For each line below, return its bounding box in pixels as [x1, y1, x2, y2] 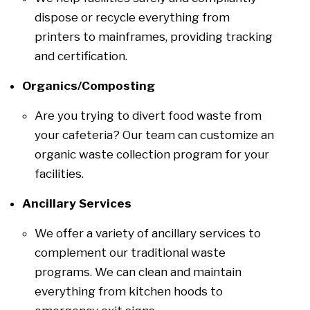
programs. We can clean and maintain [35, 264, 241, 279]
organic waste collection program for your [35, 147, 269, 161]
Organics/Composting [22, 78, 158, 93]
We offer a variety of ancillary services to [35, 226, 261, 240]
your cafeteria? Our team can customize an [35, 127, 274, 142]
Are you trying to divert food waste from [35, 108, 262, 122]
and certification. [35, 48, 127, 63]
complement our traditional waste [35, 245, 226, 259]
